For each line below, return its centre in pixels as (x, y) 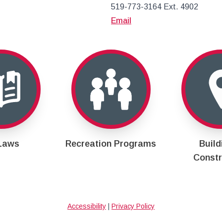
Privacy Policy (133, 206)
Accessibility (87, 206)
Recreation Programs (111, 144)
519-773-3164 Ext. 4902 (155, 7)
